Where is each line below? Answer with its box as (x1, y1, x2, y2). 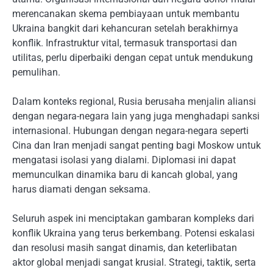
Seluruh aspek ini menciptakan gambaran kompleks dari (12, 212, 254, 224)
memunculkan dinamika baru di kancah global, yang (12, 168, 238, 180)
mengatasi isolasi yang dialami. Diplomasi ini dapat (12, 154, 236, 166)
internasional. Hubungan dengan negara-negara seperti (12, 124, 249, 136)
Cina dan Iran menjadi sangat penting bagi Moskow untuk (12, 139, 261, 151)
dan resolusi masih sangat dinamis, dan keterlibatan (12, 241, 237, 253)
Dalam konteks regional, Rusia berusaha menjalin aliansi (12, 95, 256, 107)
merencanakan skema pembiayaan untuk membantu (12, 7, 239, 19)
